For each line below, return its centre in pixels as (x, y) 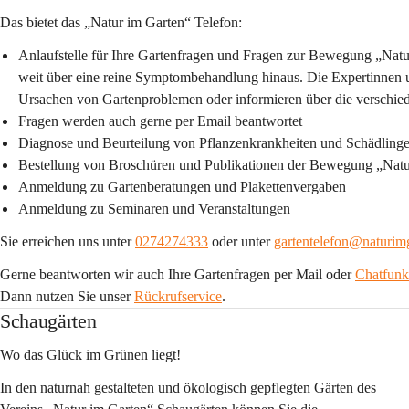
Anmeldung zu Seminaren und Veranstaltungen (154, 209)
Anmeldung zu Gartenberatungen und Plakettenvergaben (182, 187)
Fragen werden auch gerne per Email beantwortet (160, 121)
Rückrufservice (178, 296)
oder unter (243, 241)
